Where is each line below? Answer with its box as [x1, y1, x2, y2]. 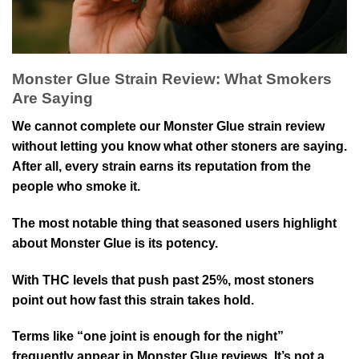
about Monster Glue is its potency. [12, 236, 218, 250]
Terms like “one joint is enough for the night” [12, 329, 284, 344]
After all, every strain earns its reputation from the [12, 159, 311, 174]
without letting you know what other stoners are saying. [12, 139, 347, 154]
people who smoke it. [12, 179, 140, 194]
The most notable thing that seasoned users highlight [12, 216, 337, 230]
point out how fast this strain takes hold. [12, 292, 254, 307]
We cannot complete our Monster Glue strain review [12, 119, 325, 134]
